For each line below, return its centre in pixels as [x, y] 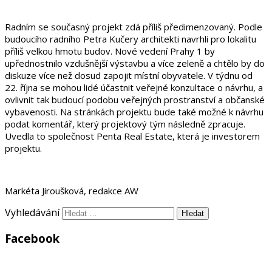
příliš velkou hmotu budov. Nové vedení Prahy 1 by [110, 51]
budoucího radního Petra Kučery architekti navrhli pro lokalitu [131, 39]
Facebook [32, 239]
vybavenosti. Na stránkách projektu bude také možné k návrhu [134, 111]
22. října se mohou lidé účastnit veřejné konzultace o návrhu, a [134, 87]
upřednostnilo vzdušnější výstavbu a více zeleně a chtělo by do [135, 63]
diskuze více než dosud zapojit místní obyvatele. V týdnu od [129, 75]
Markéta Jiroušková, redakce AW [72, 190]
